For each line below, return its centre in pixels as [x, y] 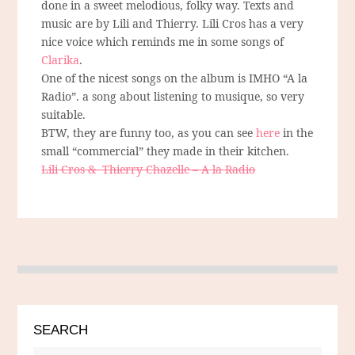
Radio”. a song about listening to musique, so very [173, 97]
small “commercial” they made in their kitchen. [166, 151]
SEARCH [61, 330]
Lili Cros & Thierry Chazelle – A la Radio [149, 170]
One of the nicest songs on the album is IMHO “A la [175, 78]
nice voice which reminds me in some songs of [163, 42]
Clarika [61, 60]
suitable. [64, 115]
